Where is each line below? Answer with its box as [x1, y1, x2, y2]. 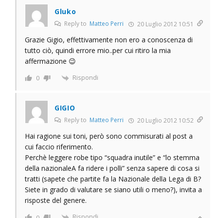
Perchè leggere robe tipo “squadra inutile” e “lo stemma [25, 152, 200, 162]
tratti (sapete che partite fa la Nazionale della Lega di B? [25, 174, 201, 183]
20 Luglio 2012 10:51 [136, 20, 194, 29]
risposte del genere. [25, 195, 87, 205]
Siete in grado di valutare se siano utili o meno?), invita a [25, 184, 202, 194]
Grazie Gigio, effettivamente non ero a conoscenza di [25, 35, 193, 45]
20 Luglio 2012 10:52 [136, 116, 194, 125]
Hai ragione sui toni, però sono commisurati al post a [25, 131, 193, 141]
